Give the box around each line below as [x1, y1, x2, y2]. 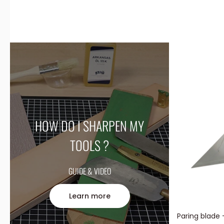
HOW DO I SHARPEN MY [35, 116, 144, 135]
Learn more [68, 191, 110, 201]
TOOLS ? [70, 135, 109, 155]
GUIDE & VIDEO [68, 165, 111, 177]
